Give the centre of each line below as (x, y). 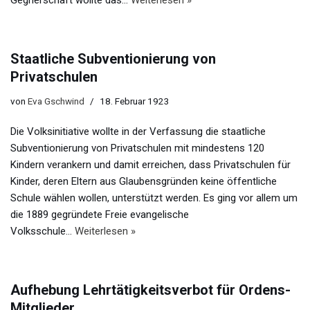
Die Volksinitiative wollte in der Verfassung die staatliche (138, 132)
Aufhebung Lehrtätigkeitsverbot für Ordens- (151, 290)
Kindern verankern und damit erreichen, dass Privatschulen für (151, 165)
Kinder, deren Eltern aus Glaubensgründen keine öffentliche (144, 182)
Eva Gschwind (56, 101)
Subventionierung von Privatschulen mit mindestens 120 (137, 148)
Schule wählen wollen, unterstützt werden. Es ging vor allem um (154, 198)
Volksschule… (43, 231)
